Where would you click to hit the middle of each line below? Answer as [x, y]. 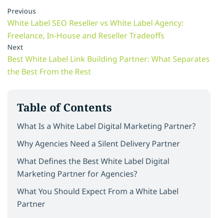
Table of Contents [64, 107]
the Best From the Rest [49, 71]
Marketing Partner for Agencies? [77, 173]
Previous [22, 11]
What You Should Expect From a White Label [98, 191]
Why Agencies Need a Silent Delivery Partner [99, 143]
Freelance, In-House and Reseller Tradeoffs [86, 35]
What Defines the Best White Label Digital [93, 161]
